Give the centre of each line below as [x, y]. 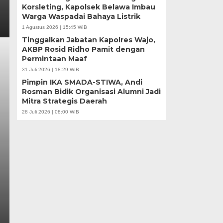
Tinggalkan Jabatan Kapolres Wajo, [88, 40]
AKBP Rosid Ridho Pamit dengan [83, 49]
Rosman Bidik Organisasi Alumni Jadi [91, 91]
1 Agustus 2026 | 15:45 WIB [54, 27]
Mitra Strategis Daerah [64, 101]
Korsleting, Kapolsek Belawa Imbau [88, 7]
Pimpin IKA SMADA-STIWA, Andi [82, 82]
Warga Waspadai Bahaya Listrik [81, 16]
